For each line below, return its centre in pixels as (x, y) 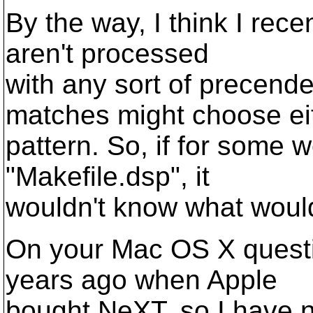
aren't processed (107, 53)
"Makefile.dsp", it (108, 176)
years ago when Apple (141, 280)
